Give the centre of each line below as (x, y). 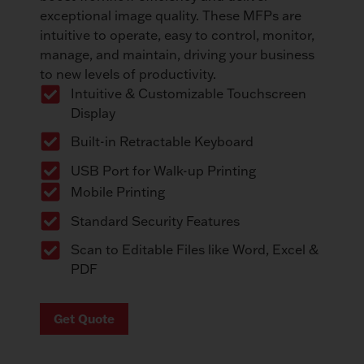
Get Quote (84, 319)
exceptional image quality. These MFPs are (171, 16)
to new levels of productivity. (128, 74)
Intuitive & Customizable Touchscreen (188, 94)
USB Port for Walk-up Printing (163, 171)
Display (93, 113)
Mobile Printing (117, 192)
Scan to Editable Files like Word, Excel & (194, 250)
